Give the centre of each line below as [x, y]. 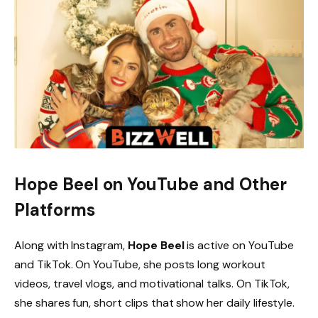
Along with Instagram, [71, 245]
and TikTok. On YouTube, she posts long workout [140, 264]
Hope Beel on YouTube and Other [150, 184]
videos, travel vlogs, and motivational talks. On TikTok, [152, 283]
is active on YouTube [239, 245]
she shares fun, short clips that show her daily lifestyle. [155, 302]
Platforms [55, 209]
